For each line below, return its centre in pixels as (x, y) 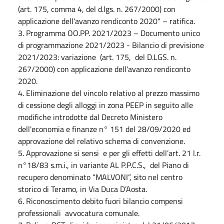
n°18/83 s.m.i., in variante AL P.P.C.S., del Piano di (103, 165)
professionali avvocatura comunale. (79, 213)
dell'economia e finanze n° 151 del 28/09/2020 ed (104, 129)
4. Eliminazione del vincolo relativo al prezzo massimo (109, 93)
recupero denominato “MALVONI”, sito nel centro (100, 177)
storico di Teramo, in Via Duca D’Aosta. (82, 189)
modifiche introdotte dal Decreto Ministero (90, 117)
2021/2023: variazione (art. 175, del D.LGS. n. (97, 57)
